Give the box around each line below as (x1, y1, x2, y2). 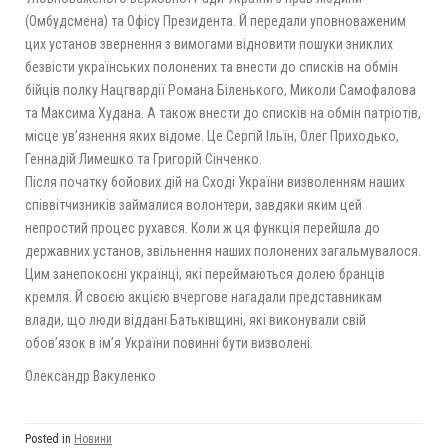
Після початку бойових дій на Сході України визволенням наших (25, 174, 405, 191)
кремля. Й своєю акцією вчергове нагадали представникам (25, 289, 382, 306)
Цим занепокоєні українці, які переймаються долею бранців (25, 266, 385, 283)
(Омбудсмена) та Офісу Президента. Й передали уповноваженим (25, 13, 406, 30)
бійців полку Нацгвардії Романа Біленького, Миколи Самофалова (25, 82, 416, 99)
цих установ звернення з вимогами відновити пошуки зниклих (25, 36, 393, 53)
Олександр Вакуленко (25, 368, 156, 385)
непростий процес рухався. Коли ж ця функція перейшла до (25, 220, 380, 237)
